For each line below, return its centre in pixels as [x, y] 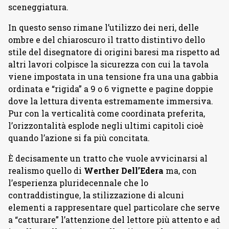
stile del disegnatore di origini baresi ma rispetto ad [114, 52]
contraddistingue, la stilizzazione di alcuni [96, 195]
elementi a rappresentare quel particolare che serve [114, 207]
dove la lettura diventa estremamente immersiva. [111, 101]
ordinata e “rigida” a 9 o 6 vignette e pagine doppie [111, 89]
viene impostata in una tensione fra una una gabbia [113, 76]
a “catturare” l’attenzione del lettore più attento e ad [114, 220]
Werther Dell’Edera [124, 170]
